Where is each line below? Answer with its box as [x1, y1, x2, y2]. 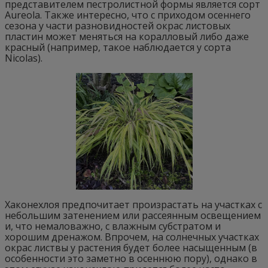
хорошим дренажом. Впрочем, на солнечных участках [5, 230, 259, 243]
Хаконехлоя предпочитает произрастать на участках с [5, 198, 262, 211]
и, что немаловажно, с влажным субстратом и [5, 220, 221, 233]
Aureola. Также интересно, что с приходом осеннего [5, 8, 251, 22]
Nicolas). [5, 51, 42, 65]
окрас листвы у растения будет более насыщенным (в [5, 241, 257, 254]
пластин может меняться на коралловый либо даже [5, 30, 249, 43]
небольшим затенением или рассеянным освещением [5, 209, 261, 222]
